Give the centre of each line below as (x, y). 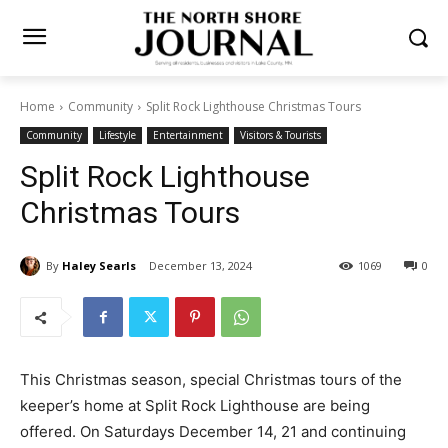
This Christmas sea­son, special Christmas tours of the (211, 380)
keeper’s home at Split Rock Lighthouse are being (195, 406)
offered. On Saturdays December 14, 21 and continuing (213, 432)
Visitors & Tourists (280, 135)
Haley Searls (99, 265)
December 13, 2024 (200, 266)
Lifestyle (117, 135)
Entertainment (188, 135)
